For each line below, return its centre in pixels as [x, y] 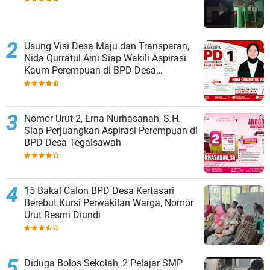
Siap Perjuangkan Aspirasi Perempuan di [111, 130]
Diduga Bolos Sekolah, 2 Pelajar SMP [103, 263]
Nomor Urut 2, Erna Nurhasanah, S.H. [102, 118]
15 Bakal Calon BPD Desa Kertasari [99, 191]
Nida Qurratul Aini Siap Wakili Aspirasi [105, 58]
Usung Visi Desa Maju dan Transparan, [107, 46]
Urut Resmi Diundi [62, 215]
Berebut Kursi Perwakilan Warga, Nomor [109, 203]
